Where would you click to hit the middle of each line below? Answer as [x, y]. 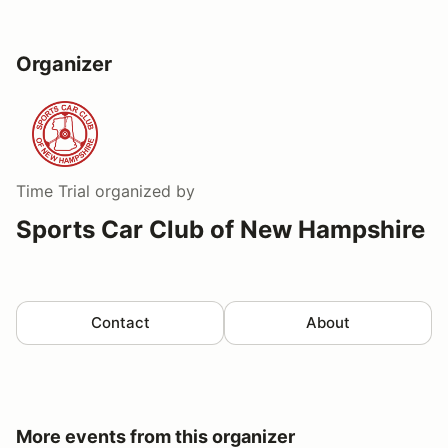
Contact [120, 322]
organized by [142, 190]
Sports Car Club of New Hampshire [220, 229]
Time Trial [53, 190]
